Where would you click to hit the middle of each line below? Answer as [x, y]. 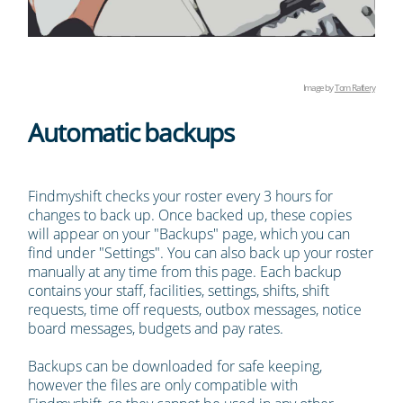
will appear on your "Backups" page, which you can [189, 234]
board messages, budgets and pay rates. [158, 329]
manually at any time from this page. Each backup [185, 272]
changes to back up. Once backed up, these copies [190, 215]
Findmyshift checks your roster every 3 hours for [181, 197]
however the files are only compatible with [163, 385]
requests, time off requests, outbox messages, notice [195, 310]
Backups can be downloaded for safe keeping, [175, 367]
